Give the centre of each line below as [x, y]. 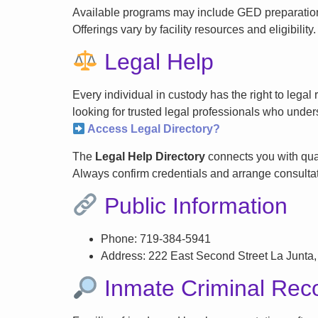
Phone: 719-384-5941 [156, 239]
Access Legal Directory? [153, 129]
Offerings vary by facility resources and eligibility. [194, 29]
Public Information [193, 206]
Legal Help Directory [150, 156]
